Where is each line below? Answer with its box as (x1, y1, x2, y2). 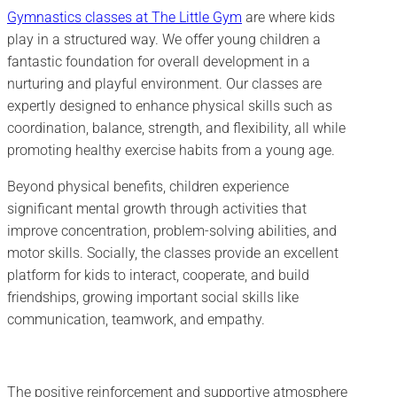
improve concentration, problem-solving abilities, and (7, 222, 337, 239)
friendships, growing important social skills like (7, 288, 299, 306)
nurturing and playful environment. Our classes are (7, 74, 322, 92)
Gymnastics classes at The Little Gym (7, 8, 242, 26)
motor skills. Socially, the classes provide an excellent (7, 244, 339, 261)
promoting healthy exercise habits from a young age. (7, 141, 335, 159)
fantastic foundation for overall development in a (7, 52, 310, 70)
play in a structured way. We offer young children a (7, 30, 321, 48)
